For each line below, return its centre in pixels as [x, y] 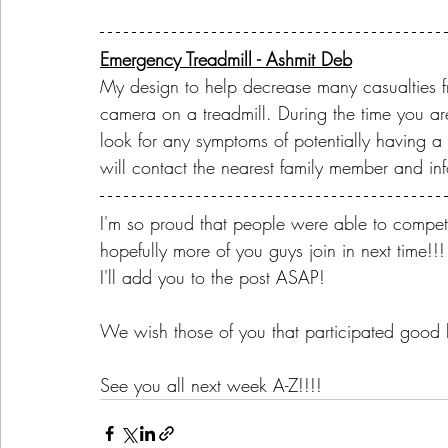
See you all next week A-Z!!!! [214, 385]
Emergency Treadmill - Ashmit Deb [226, 59]
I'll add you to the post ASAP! [215, 277]
